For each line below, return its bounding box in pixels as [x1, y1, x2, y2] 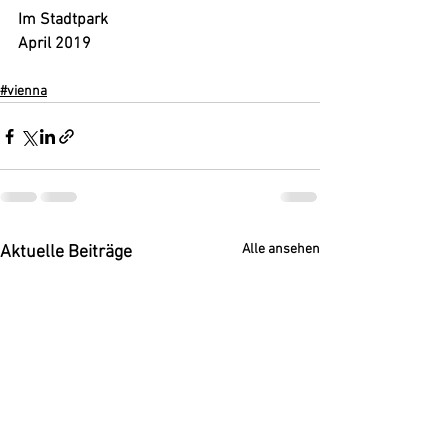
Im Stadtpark [18, 10, 112, 30]
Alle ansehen [242, 241, 320, 258]
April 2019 [18, 34, 91, 54]
